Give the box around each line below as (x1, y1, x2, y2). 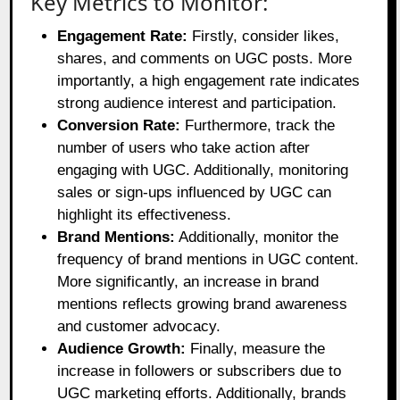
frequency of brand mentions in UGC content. (57, 250, 360, 268)
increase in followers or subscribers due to (57, 362, 342, 379)
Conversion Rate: (57, 116, 181, 134)
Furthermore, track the (180, 116, 336, 134)
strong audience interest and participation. (57, 94, 337, 112)
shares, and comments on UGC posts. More (57, 49, 353, 67)
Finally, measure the (186, 339, 326, 357)
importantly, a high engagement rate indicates (57, 71, 361, 89)
